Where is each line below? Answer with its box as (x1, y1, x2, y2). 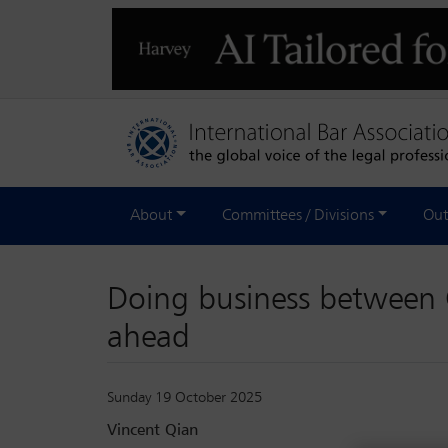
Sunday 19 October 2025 (107, 389, 262, 405)
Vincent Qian (107, 422, 198, 439)
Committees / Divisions (221, 207, 374, 224)
